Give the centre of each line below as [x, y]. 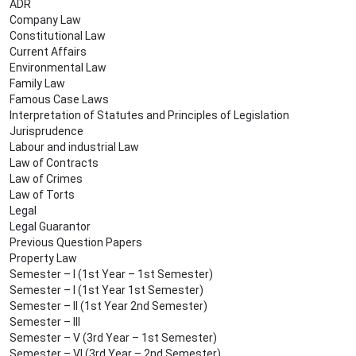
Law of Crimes [46, 179]
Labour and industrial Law [74, 147]
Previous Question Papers [76, 243]
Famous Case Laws [59, 100]
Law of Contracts [54, 163]
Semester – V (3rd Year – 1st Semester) [113, 338]
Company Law [45, 20]
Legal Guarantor [50, 227]
